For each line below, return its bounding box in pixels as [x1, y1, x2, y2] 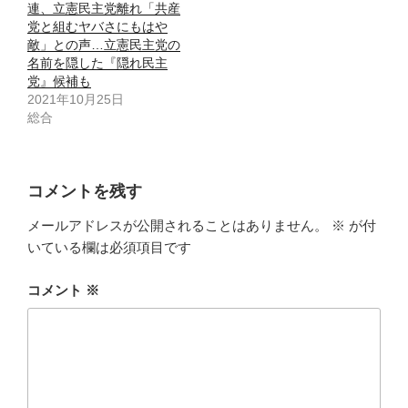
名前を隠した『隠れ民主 [27, 55, 168, 70]
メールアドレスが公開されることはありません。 [27, 218, 328, 234]
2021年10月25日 [27, 91, 124, 107]
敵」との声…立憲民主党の [27, 36, 180, 52]
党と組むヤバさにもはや [27, 18, 168, 34]
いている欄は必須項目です [27, 240, 191, 256]
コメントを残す [27, 181, 142, 200]
